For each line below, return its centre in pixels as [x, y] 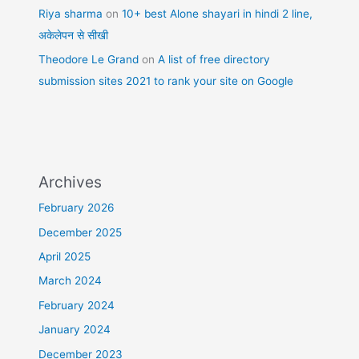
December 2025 [81, 232]
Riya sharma [71, 13]
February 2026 [77, 208]
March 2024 [71, 281]
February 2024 [77, 305]
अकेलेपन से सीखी [74, 35]
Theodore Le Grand [89, 60]
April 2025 [65, 257]
